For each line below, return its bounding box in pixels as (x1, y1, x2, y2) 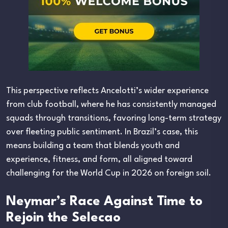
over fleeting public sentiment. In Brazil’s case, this (6, 127, 198, 136)
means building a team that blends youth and (6, 141, 180, 150)
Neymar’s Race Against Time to (6, 194, 203, 208)
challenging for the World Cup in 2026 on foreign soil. (6, 168, 211, 178)
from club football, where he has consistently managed (6, 100, 216, 109)
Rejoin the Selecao (6, 211, 121, 224)
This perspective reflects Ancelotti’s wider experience (6, 86, 209, 95)
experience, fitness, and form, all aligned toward (6, 155, 192, 164)
